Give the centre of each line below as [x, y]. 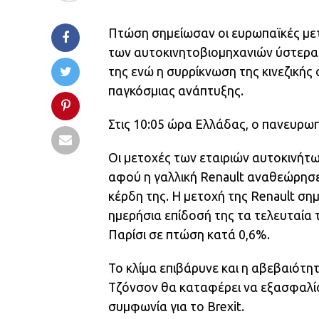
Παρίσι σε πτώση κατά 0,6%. [189, 235]
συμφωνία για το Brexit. [176, 307]
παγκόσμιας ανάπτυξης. [176, 91]
